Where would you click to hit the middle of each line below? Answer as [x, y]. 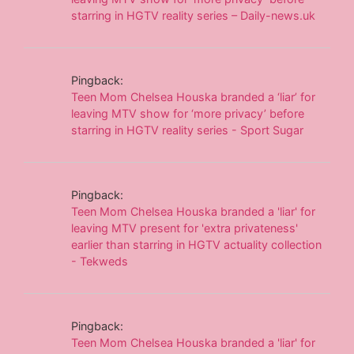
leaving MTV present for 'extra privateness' [185, 228]
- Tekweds [100, 261]
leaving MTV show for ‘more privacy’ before [188, 113]
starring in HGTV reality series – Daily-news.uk [194, 15]
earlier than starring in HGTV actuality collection [197, 244]
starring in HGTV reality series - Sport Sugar [188, 130]
